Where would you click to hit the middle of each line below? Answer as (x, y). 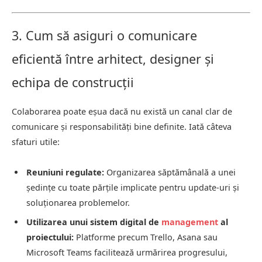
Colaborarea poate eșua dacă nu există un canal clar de (122, 112)
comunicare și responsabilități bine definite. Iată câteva (122, 127)
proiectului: (50, 237)
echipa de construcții (73, 82)
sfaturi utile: (36, 142)
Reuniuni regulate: (65, 173)
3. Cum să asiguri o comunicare (104, 35)
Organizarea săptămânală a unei (170, 173)
